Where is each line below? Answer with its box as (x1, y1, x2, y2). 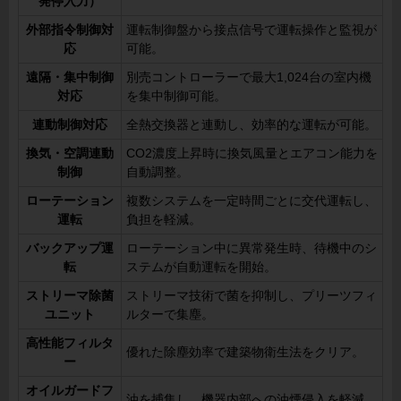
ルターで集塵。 (126, 307, 214, 321)
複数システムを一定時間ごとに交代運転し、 (126, 193, 377, 208)
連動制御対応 (32, 117, 107, 132)
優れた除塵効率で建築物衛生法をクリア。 (126, 345, 364, 359)
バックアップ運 (26, 241, 114, 255)
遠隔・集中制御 (26, 70, 114, 84)
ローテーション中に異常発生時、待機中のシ (126, 241, 377, 255)
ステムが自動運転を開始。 (126, 260, 277, 274)
